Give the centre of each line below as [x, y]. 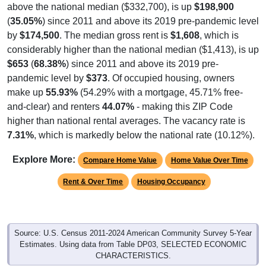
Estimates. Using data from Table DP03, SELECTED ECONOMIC [133, 244]
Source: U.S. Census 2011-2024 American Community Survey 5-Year [133, 233]
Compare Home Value [120, 160]
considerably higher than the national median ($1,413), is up [133, 49]
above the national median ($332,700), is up [101, 7]
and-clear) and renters [55, 106]
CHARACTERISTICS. [133, 255]
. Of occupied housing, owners [171, 78]
